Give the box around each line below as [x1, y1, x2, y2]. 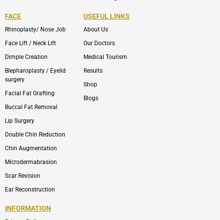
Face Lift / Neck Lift [5, 40, 56, 47]
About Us [83, 26, 108, 33]
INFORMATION [5, 204, 51, 213]
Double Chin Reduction [5, 131, 65, 138]
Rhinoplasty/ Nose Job [5, 26, 66, 33]
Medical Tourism [83, 54, 127, 61]
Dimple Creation [5, 54, 48, 61]
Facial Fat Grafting [5, 90, 55, 97]
